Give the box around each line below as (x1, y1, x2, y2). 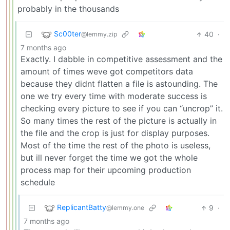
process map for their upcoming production (21, 165, 191, 176)
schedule (21, 177, 55, 188)
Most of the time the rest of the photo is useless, (21, 140, 210, 151)
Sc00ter (54, 29, 81, 39)
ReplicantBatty (57, 203, 106, 212)
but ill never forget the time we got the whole (21, 152, 198, 163)
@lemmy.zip (81, 30, 117, 39)
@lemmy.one (106, 204, 144, 212)
